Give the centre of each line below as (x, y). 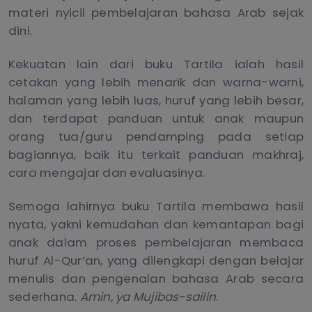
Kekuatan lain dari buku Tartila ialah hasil (156, 64)
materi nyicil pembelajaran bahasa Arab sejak (156, 12)
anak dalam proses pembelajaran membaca (156, 243)
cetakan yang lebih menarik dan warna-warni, (156, 83)
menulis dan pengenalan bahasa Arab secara (156, 279)
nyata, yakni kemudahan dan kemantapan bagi (156, 225)
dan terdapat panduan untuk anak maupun (156, 119)
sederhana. (44, 297)
